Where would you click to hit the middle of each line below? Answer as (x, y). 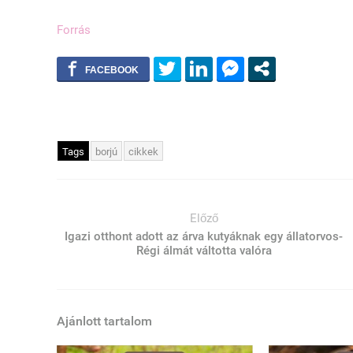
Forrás (74, 30)
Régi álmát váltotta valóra (204, 251)
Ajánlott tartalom (104, 321)
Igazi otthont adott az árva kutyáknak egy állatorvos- (204, 237)
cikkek (143, 152)
